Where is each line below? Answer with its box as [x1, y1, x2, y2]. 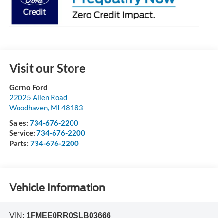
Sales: [9, 118, 30, 127]
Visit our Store [9, 61, 86, 75]
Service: [9, 128, 36, 138]
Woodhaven [9, 103, 48, 112]
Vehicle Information [9, 182, 105, 194]
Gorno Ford [9, 83, 48, 92]
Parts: [9, 139, 30, 148]
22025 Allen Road [9, 93, 67, 102]
